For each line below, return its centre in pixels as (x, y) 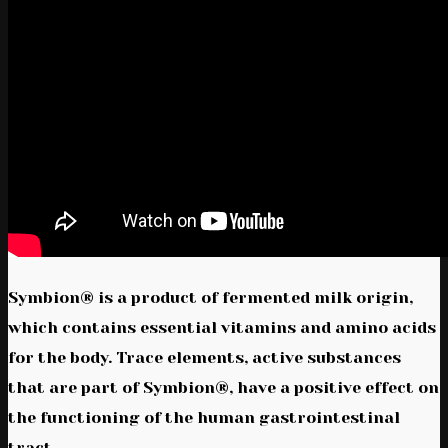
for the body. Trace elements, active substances (204, 357)
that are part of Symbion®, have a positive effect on (223, 387)
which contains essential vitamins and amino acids (222, 327)
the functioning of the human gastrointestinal (204, 417)
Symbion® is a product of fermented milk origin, (210, 297)
